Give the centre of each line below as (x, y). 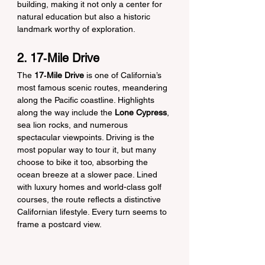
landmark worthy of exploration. (76, 29)
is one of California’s (124, 75)
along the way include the (66, 112)
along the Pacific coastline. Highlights (87, 100)
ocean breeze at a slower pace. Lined (88, 174)
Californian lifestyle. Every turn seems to (93, 212)
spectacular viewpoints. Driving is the (87, 137)
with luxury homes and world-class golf (91, 187)
